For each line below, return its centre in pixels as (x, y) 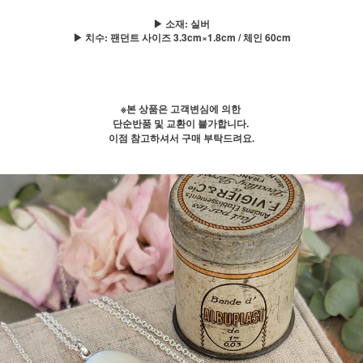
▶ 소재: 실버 (181, 24)
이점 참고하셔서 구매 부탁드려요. (181, 138)
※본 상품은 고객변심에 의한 (181, 109)
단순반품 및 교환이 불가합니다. (181, 124)
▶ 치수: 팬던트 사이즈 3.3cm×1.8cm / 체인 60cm (181, 38)
